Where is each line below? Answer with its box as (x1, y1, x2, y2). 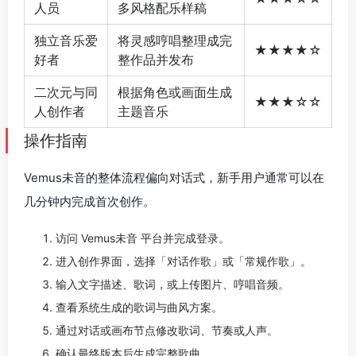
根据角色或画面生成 (118, 84, 232, 101)
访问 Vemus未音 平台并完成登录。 (56, 231, 230, 246)
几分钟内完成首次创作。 (24, 194, 155, 210)
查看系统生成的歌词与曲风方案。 (56, 300, 222, 315)
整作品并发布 (118, 52, 194, 68)
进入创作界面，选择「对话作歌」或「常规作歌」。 (56, 254, 311, 269)
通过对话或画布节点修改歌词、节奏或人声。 (56, 323, 278, 338)
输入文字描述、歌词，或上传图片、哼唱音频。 (56, 277, 289, 292)
